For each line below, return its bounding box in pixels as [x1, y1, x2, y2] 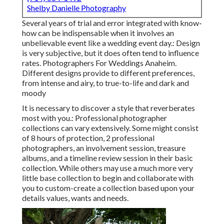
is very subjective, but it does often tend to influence [22, 48, 199, 58]
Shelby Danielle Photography [27, 3, 126, 13]
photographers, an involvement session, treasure [22, 143, 185, 153]
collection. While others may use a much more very [22, 163, 193, 173]
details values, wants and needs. [22, 193, 128, 203]
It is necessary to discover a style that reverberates [22, 103, 195, 113]
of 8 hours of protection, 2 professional [22, 133, 154, 143]
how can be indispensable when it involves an [22, 28, 174, 38]
